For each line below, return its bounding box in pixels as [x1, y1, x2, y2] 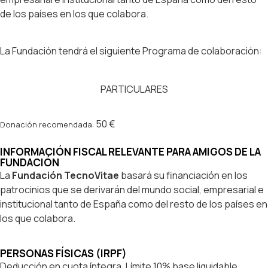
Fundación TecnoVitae [12, 168, 119, 182]
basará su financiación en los [119, 168, 248, 182]
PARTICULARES [100, 82, 168, 96]
